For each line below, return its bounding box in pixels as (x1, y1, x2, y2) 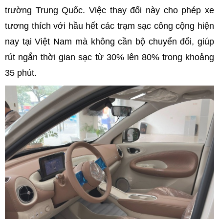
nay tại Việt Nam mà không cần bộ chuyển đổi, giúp (5, 36, 214, 46)
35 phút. (5, 67, 37, 78)
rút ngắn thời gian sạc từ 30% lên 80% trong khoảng (5, 52, 214, 62)
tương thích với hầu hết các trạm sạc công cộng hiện (5, 21, 214, 31)
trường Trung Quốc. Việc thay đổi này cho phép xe (5, 5, 214, 15)
